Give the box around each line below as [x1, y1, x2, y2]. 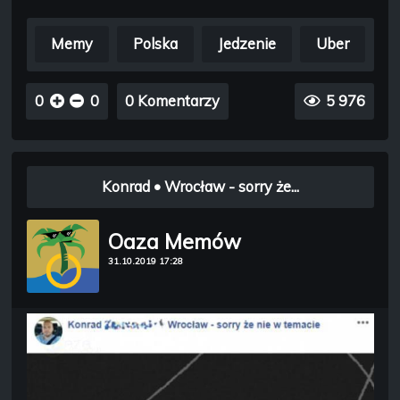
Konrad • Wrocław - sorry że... [101, 178, 299, 196]
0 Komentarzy [125, 91, 221, 110]
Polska [132, 35, 178, 54]
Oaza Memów [108, 229, 242, 255]
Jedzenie [218, 35, 277, 54]
